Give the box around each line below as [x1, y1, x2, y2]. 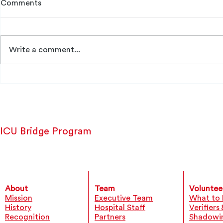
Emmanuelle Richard [12, 54, 95, 63]
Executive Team [95, 194, 153, 203]
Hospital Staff [95, 204, 145, 212]
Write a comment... [9, 46, 80, 54]
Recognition [5, 213, 50, 222]
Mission [5, 194, 32, 203]
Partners [95, 213, 125, 222]
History [5, 204, 31, 212]
